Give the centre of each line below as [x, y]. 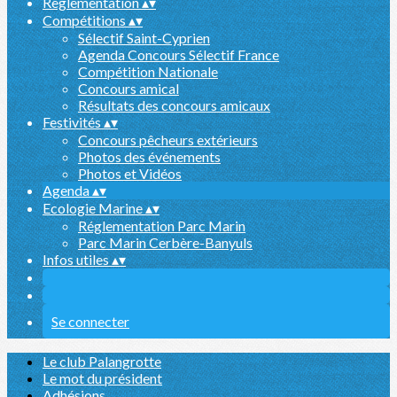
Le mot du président [102, 378]
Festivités [73, 122]
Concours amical [128, 88]
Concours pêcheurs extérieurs [168, 140]
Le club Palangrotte [102, 361]
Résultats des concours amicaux [174, 105]
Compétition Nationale [148, 71]
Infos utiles [77, 259]
